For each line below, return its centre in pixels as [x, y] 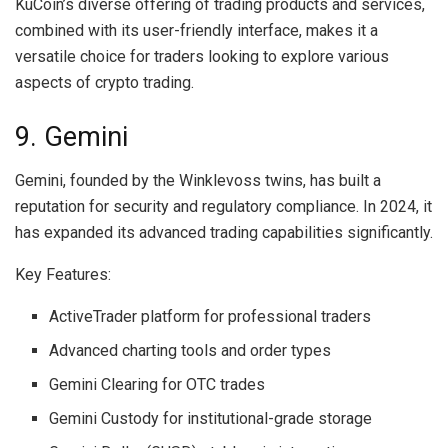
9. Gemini [71, 136]
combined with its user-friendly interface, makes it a [196, 31]
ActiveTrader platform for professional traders [210, 317]
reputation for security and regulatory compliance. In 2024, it [223, 207]
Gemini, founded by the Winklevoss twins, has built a [198, 181]
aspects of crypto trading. [104, 83]
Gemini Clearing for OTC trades [157, 385]
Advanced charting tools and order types [190, 351]
